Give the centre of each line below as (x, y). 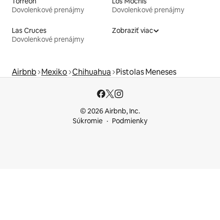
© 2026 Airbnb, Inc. (110, 111)
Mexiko (54, 72)
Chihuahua (92, 72)
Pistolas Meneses (146, 72)
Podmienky (130, 121)
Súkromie (88, 121)
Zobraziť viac (133, 30)
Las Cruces (29, 30)
